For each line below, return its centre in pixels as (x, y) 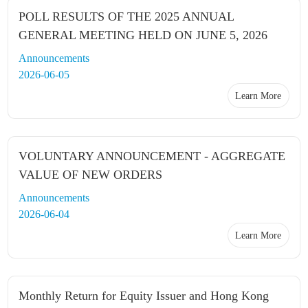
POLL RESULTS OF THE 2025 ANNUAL (126, 16)
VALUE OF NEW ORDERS (91, 175)
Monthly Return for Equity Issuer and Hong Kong (144, 296)
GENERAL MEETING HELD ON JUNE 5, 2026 (143, 35)
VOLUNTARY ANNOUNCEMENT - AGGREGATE (152, 156)
